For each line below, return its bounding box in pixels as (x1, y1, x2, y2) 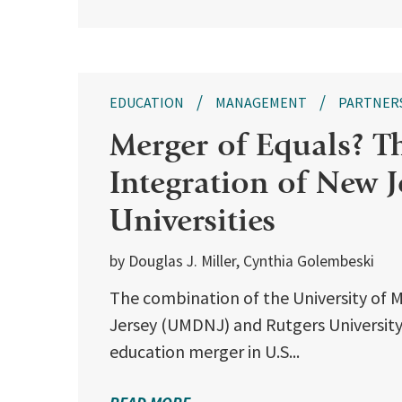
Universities (109, 201, 275, 240)
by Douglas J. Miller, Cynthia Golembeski (109, 251, 374, 272)
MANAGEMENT (215, 93, 307, 112)
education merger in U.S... (109, 340, 300, 363)
